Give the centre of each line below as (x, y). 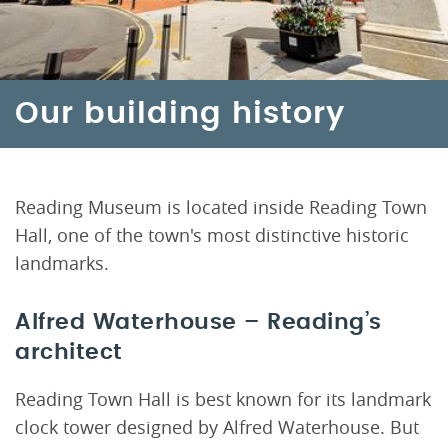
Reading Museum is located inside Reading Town (221, 207)
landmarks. (62, 263)
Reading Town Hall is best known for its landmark (223, 399)
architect (69, 352)
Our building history (180, 114)
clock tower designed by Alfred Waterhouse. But (217, 427)
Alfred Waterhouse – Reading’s (198, 322)
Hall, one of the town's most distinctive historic (212, 235)
